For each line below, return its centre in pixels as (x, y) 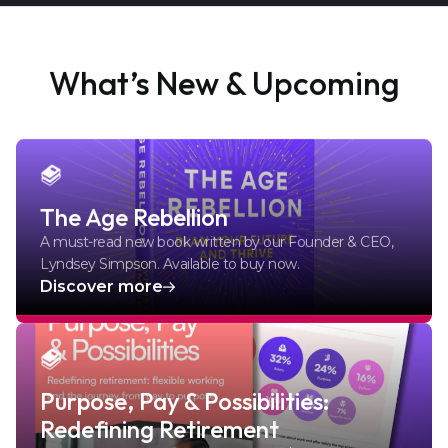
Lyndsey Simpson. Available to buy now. (169, 263)
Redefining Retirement (159, 428)
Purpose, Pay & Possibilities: (185, 400)
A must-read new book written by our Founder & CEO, (216, 241)
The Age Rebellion (134, 216)
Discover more (101, 286)
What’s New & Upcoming (224, 82)
